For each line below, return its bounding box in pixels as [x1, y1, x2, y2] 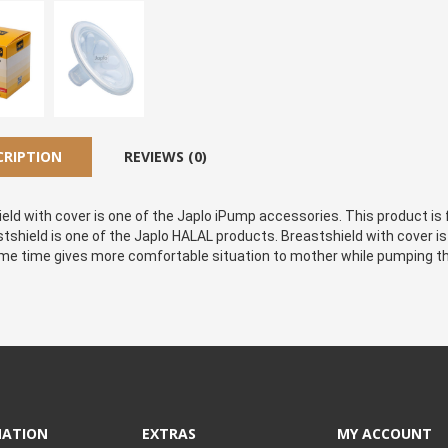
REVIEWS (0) [124, 146, 207, 166]
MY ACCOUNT [336, 423, 432, 443]
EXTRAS [141, 423, 196, 443]
